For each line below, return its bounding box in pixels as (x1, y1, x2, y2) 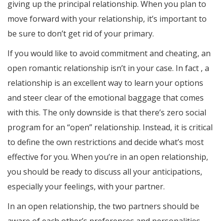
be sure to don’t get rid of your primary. (7, 28, 154, 39)
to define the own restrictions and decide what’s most (7, 137, 204, 148)
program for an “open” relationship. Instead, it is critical (7, 122, 213, 133)
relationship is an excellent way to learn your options (7, 77, 203, 89)
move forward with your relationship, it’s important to (7, 13, 207, 25)
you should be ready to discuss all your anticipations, (7, 166, 202, 178)
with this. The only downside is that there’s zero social (7, 107, 206, 118)
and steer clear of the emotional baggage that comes (7, 92, 204, 104)
